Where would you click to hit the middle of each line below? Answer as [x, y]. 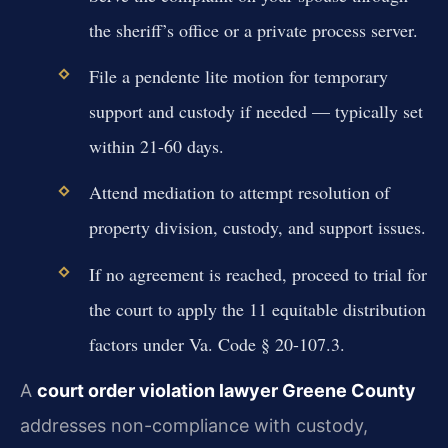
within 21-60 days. [156, 146]
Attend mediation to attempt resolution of [239, 192]
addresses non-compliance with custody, [194, 425]
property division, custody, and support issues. [257, 227]
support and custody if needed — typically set [255, 111]
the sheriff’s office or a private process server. [253, 30]
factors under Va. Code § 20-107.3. [216, 343]
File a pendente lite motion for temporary [238, 76]
